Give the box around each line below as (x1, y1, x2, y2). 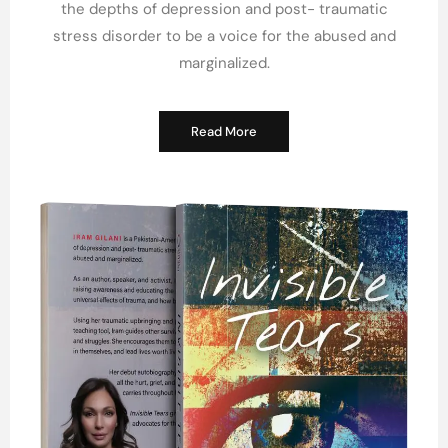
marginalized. (178, 52, 270, 73)
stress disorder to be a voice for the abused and (52, 25, 396, 46)
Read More (191, 123, 257, 141)
